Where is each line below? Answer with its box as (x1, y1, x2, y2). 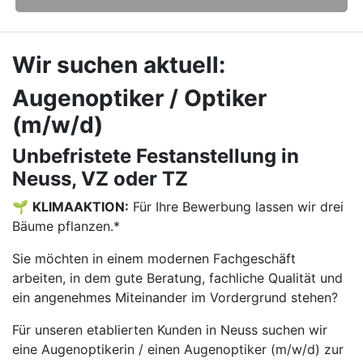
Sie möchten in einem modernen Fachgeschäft (12, 250, 296, 267)
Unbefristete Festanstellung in (12, 144, 299, 168)
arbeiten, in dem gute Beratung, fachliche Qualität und (12, 270, 343, 286)
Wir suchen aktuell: (12, 51, 225, 79)
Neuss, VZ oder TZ (12, 167, 188, 190)
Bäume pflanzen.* (12, 218, 120, 234)
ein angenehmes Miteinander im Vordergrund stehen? (12, 289, 338, 305)
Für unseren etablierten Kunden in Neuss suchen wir (12, 322, 327, 338)
